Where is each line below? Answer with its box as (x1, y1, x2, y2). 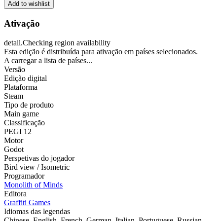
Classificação (4, 118, 45, 127)
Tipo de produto (4, 100, 54, 109)
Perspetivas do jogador (4, 153, 74, 162)
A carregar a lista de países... (4, 56, 92, 65)
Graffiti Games (4, 198, 50, 207)
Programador (4, 171, 44, 180)
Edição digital (4, 74, 47, 82)
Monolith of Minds (4, 180, 63, 189)
